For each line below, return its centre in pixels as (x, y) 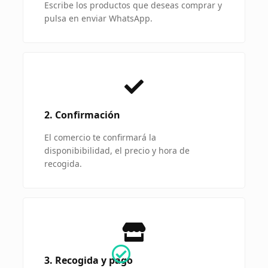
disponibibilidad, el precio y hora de (117, 150)
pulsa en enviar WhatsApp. (98, 18)
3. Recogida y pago (89, 260)
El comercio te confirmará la (100, 137)
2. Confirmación (82, 115)
